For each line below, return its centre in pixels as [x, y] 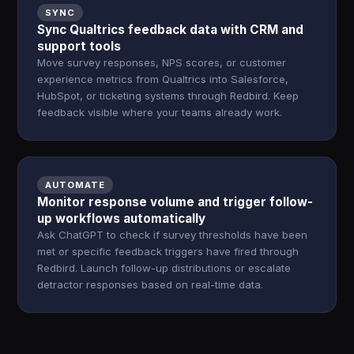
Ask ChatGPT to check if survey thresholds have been [173, 235]
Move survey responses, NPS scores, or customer [162, 62]
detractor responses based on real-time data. [151, 284]
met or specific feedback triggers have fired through [168, 251]
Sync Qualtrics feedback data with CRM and [171, 30]
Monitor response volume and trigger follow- [175, 202]
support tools [79, 46]
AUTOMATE [75, 185]
